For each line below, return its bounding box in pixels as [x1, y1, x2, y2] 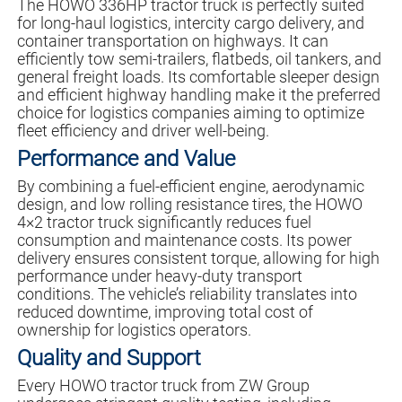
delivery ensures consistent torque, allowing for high [16, 249, 380, 268]
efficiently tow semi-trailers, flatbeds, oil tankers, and [16, 49, 381, 69]
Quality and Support [16, 345, 201, 371]
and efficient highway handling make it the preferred [16, 85, 380, 105]
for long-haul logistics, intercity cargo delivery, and [16, 13, 364, 33]
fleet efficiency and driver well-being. [16, 121, 269, 141]
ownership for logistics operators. [16, 320, 251, 340]
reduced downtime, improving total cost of [16, 302, 313, 322]
